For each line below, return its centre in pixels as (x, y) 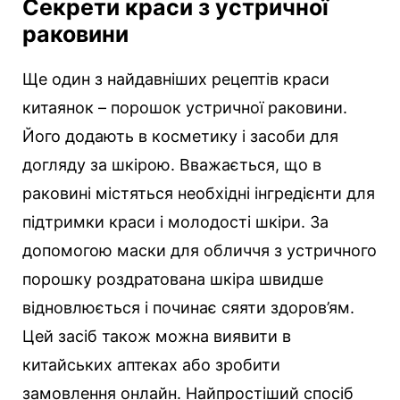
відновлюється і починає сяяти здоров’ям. (188, 308)
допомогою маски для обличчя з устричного (200, 251)
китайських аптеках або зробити (151, 365)
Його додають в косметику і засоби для (180, 137)
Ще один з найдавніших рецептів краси (176, 79)
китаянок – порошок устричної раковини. (185, 108)
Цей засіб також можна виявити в (157, 337)
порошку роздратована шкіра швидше (173, 279)
